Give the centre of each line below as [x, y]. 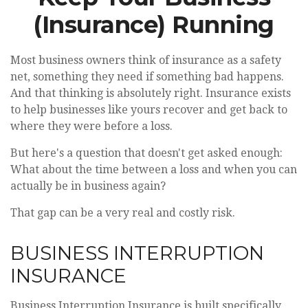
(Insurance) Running [154, 25]
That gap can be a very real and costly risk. [123, 213]
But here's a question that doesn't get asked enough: [146, 153]
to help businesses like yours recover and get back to [149, 110]
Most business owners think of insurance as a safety [146, 60]
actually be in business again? [88, 186]
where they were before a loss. [91, 126]
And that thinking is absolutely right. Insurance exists [151, 93]
